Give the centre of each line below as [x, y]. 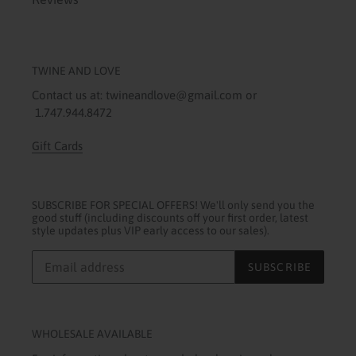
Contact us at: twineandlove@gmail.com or [144, 95]
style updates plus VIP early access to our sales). [151, 230]
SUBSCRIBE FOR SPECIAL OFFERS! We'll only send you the [173, 205]
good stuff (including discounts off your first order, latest [170, 217]
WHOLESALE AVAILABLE [92, 334]
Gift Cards [57, 145]
